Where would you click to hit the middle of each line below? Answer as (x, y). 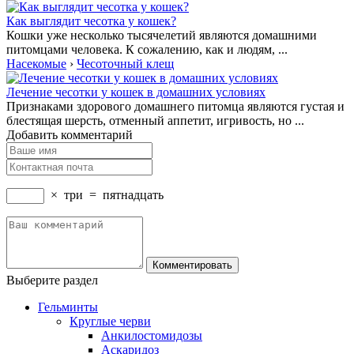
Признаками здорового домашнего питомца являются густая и (175, 107)
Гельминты (68, 307)
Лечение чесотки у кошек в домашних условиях (136, 92)
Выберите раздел (52, 281)
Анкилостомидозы (152, 336)
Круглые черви (110, 322)
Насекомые (36, 64)
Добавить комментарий (70, 135)
